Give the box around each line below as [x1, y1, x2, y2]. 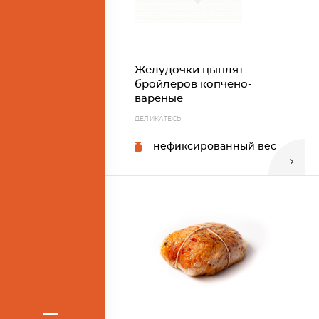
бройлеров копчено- [135, 79, 252, 90]
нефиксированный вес [153, 142, 276, 152]
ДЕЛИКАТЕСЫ [135, 115, 183, 122]
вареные [135, 93, 183, 104]
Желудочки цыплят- [135, 65, 248, 75]
